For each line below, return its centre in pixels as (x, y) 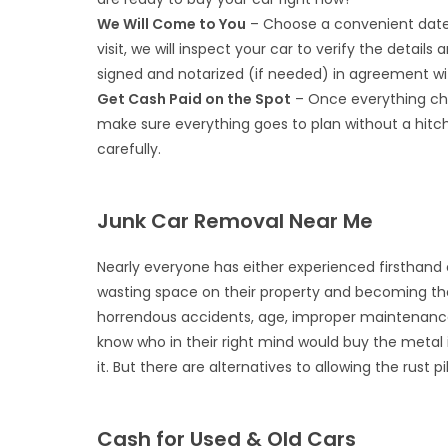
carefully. (129, 149)
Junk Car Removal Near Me (235, 221)
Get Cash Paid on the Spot (194, 99)
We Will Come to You (172, 24)
